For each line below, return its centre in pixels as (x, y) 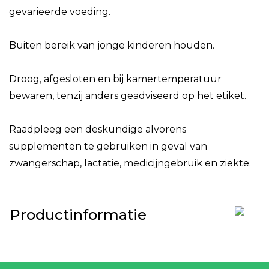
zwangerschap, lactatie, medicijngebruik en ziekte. (130, 163)
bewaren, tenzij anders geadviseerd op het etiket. (128, 96)
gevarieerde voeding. (60, 12)
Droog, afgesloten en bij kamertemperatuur (115, 79)
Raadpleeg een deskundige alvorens (98, 129)
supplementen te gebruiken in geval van (108, 146)
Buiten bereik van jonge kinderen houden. (112, 45)
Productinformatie (78, 215)
